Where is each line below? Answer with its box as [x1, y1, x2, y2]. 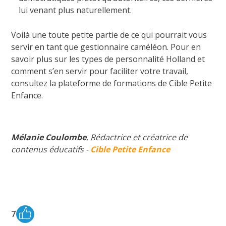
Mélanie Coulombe [11, 131, 87, 143]
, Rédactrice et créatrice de [86, 131, 188, 143]
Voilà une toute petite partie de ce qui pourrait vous [11, 29, 207, 40]
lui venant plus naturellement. [19, 4, 132, 16]
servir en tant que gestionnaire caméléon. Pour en [11, 41, 201, 52]
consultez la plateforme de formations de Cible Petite [11, 77, 212, 89]
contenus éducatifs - [11, 143, 91, 155]
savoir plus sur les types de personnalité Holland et [11, 53, 205, 65]
